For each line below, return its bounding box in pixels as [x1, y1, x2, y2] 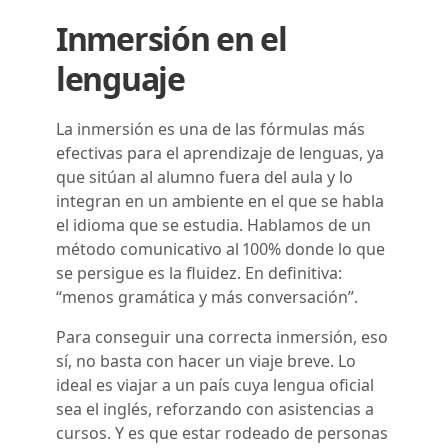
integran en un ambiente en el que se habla [56, 189, 384, 212]
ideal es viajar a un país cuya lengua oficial [56, 373, 374, 396]
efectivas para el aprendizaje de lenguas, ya [56, 141, 384, 164]
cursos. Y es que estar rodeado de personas [56, 421, 388, 444]
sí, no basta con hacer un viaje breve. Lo [56, 349, 356, 372]
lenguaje [56, 56, 185, 100]
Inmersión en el [56, 16, 287, 60]
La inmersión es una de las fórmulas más [56, 117, 365, 140]
